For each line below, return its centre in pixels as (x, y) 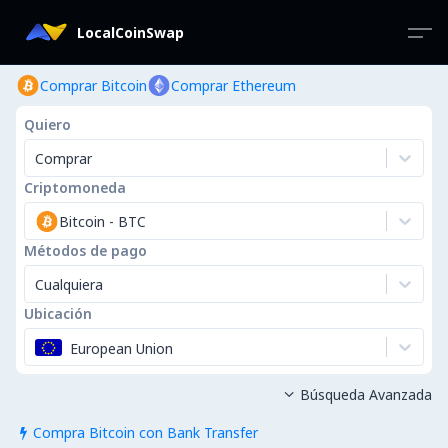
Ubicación (58, 313)
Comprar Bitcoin (93, 85)
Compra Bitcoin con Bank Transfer (145, 432)
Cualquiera (69, 284)
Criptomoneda (75, 187)
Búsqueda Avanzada (365, 394)
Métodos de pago (85, 250)
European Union (121, 348)
